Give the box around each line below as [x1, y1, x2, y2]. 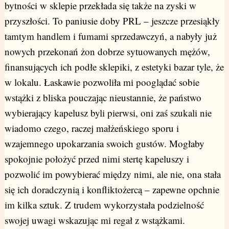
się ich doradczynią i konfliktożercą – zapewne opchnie [4, 183, 219, 196]
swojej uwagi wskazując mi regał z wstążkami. [4, 214, 185, 227]
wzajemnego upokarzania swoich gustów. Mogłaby [4, 137, 204, 150]
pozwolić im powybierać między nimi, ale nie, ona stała [4, 168, 221, 181]
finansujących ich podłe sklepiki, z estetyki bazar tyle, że [4, 60, 224, 74]
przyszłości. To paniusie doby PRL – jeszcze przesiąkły [4, 14, 220, 28]
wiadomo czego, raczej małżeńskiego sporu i [4, 122, 179, 135]
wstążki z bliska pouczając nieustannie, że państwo [4, 91, 201, 104]
